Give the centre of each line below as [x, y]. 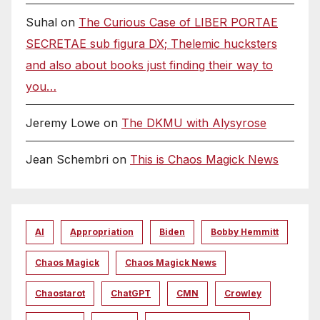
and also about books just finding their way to [149, 65]
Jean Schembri [67, 159]
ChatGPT [131, 294]
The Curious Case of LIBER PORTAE [178, 22]
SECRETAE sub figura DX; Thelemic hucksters [151, 43]
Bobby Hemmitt [245, 232]
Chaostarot [60, 294]
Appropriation [102, 232]
